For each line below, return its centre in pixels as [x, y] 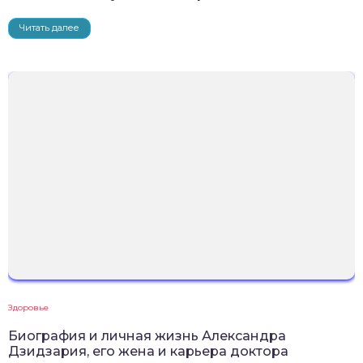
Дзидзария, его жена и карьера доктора [148, 351]
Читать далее [49, 27]
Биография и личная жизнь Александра [147, 335]
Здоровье [28, 307]
